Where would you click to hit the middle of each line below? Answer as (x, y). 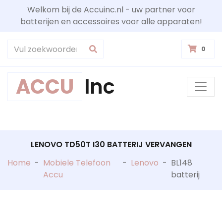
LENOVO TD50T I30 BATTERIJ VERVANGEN (111, 144)
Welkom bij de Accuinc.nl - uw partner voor (111, 10)
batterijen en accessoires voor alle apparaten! (111, 22)
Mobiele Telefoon (77, 163)
